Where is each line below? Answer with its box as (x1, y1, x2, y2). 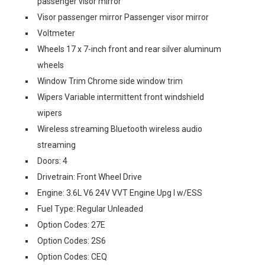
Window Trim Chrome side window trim (37, 76, 183, 86)
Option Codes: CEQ (37, 252, 107, 261)
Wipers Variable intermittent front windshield (37, 92, 204, 102)
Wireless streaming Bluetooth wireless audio (37, 124, 202, 134)
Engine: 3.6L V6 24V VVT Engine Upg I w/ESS (37, 188, 202, 198)
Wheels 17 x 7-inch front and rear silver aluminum (37, 44, 221, 54)
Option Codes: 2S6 (37, 236, 106, 245)
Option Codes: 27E (37, 220, 105, 230)
